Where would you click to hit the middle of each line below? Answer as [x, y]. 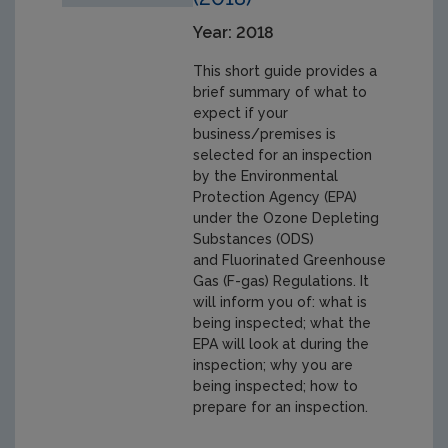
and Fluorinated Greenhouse [289, 259]
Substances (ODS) [253, 238]
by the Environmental [265, 175]
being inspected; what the [282, 322]
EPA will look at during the [281, 343]
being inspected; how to [275, 385]
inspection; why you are [273, 364]
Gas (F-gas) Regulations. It [281, 280]
